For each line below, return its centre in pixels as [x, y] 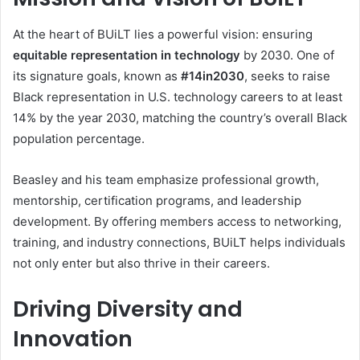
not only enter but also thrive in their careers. [141, 263]
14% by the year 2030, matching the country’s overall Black [180, 117]
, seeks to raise [287, 76]
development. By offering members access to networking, [177, 221]
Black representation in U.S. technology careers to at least [178, 96]
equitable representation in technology [127, 55]
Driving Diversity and [128, 309]
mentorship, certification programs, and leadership [157, 200]
